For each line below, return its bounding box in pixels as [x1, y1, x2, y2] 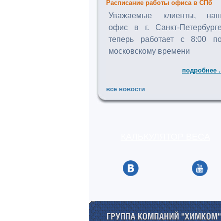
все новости [106, 85, 145, 93]
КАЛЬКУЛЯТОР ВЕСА [120, 132, 210, 142]
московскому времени [109, 47, 190, 55]
